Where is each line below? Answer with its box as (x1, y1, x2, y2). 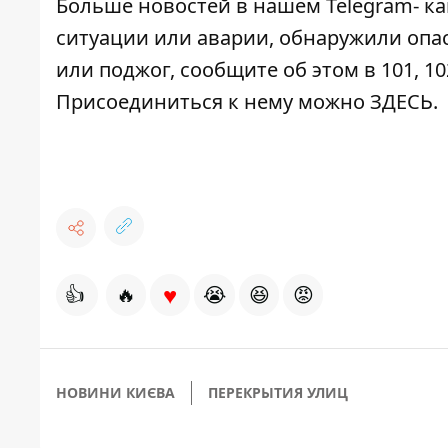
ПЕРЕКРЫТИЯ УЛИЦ (208, 383, 348, 403)
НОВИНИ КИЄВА (56, 383, 175, 403)
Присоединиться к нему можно (56, 88, 370, 116)
